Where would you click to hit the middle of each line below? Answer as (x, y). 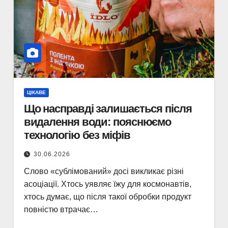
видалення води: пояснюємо (97, 122)
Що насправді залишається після (108, 109)
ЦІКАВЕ (36, 92)
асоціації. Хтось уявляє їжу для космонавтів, (107, 184)
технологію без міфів (77, 135)
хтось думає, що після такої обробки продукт (107, 197)
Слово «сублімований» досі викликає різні (104, 171)
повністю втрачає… (61, 209)
